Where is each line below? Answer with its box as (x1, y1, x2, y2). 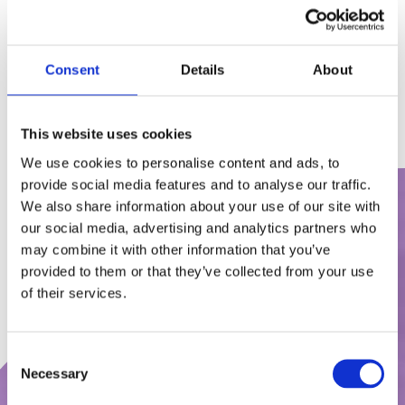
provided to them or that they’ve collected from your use (21, 263, 373, 278)
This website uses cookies (21, 126, 193, 142)
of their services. (21, 285, 127, 300)
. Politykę (238, 12, 293, 26)
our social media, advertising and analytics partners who (21, 220, 376, 235)
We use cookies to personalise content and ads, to (21, 155, 340, 170)
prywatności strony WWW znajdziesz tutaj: (40, 33, 299, 47)
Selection (6, 369, 61, 384)
